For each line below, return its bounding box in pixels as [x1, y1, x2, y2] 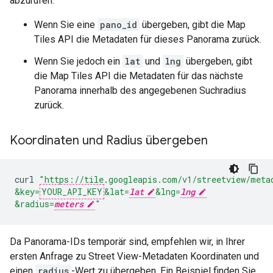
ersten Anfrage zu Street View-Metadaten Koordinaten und [10, 250, 259, 263]
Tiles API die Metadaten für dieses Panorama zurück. [34, 34, 261, 46]
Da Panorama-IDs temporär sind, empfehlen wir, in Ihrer [10, 236, 245, 248]
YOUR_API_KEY [41, 186, 102, 198]
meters [54, 198, 83, 210]
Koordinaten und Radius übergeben [10, 133, 208, 149]
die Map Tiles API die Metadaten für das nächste [34, 70, 243, 82]
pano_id [100, 19, 137, 31]
